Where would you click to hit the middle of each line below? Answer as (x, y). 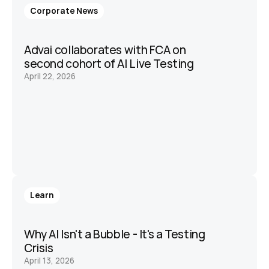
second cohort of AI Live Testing (110, 64)
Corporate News (64, 11)
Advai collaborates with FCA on (105, 50)
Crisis (39, 248)
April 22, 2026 (50, 76)
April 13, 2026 (49, 261)
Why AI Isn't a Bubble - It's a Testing (115, 234)
